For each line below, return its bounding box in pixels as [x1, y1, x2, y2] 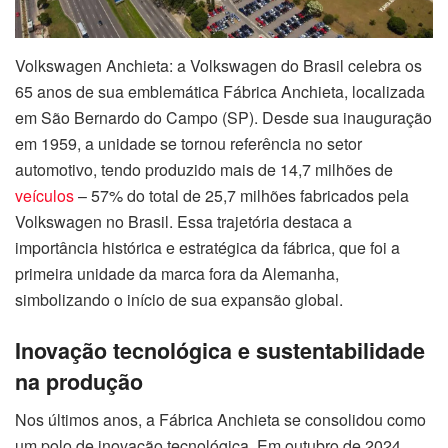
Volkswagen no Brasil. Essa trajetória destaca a [15, 209, 352, 233]
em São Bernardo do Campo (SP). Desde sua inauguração [15, 105, 432, 129]
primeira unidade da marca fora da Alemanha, [15, 261, 339, 285]
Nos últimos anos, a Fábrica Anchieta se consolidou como [15, 408, 426, 432]
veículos [15, 183, 74, 207]
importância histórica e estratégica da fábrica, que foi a [15, 235, 400, 259]
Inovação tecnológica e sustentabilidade [15, 334, 425, 366]
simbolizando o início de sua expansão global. [15, 287, 343, 311]
